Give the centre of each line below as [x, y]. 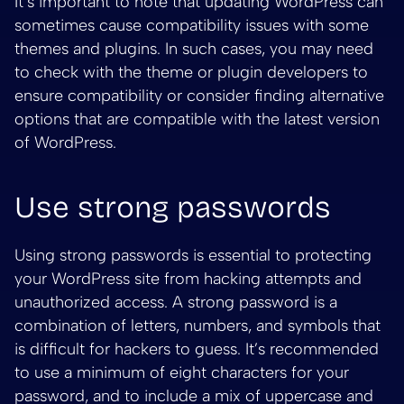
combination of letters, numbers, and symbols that [197, 325]
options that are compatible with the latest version [197, 119]
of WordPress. [65, 142]
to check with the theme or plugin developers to [191, 72]
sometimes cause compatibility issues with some [192, 25]
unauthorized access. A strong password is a [176, 302]
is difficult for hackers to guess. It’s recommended [197, 349]
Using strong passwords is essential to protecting [193, 255]
